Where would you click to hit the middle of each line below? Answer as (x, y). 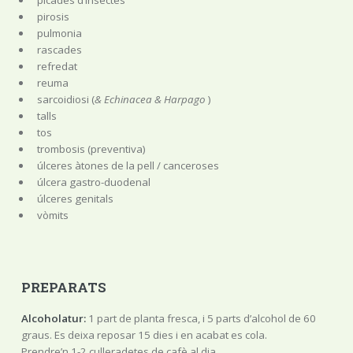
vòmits (52, 215)
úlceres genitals (75, 199)
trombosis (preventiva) (91, 149)
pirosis (53, 17)
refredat (57, 66)
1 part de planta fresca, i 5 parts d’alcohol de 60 (201, 319)
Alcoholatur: (53, 319)
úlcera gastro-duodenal (93, 182)
